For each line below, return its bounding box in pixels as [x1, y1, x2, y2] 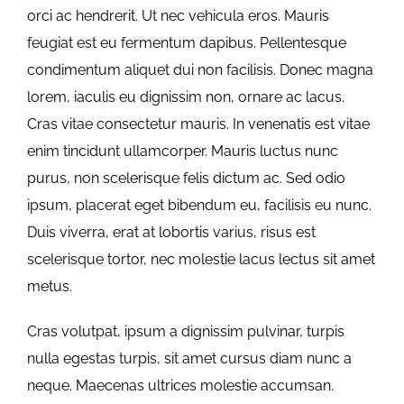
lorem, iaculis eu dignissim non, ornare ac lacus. [27, 87, 344, 106]
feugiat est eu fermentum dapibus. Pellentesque [27, 33, 346, 51]
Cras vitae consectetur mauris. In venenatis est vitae [27, 115, 370, 133]
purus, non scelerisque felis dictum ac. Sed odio [27, 169, 345, 187]
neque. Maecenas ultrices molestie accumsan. [27, 376, 334, 394]
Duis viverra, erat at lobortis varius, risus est [27, 223, 316, 241]
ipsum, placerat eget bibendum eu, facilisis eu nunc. [27, 196, 372, 214]
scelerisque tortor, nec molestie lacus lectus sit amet [27, 250, 375, 268]
